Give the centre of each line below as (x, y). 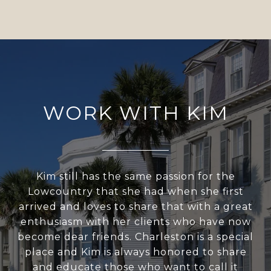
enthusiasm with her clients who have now (135, 221)
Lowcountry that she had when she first (135, 191)
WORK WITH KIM (135, 113)
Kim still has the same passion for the (135, 176)
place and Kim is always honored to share (135, 252)
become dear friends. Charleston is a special (135, 237)
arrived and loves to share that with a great (135, 206)
